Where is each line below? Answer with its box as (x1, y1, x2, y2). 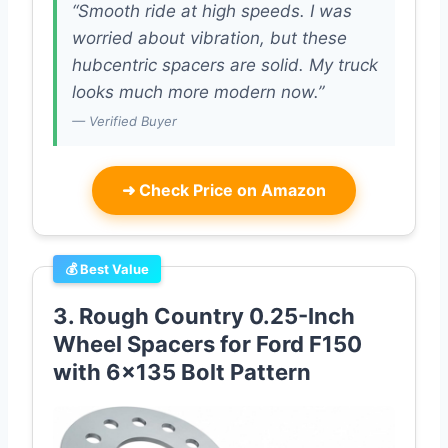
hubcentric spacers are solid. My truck (72, 55, 378, 76)
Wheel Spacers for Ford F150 (53, 331, 362, 358)
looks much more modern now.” (72, 82, 324, 103)
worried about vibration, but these (72, 28, 347, 49)
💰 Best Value (65, 261, 149, 278)
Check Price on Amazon (135, 180, 326, 201)
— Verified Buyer (72, 113, 177, 130)
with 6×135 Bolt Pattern (53, 359, 311, 386)
